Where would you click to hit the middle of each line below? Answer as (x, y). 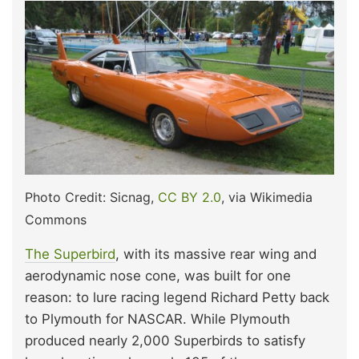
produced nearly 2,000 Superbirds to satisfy (165, 341)
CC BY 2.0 (190, 198)
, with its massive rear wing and (216, 254)
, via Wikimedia (267, 198)
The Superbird (70, 254)
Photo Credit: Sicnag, (91, 198)
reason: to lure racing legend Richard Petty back (177, 298)
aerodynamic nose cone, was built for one (158, 276)
